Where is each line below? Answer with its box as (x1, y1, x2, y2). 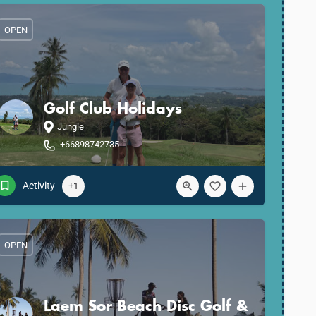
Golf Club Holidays (44, 99, 182, 117)
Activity (23, 180, 55, 191)
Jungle (57, 121, 84, 132)
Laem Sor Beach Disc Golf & (44, 296, 248, 315)
